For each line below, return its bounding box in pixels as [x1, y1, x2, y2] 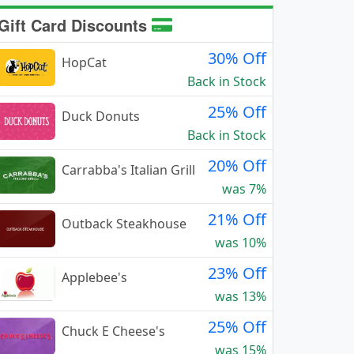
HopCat [62, 54, 107, 71]
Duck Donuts [62, 107, 140, 125]
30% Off [208, 47, 266, 69]
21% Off [208, 209, 266, 230]
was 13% [215, 288, 266, 305]
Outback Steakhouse [62, 215, 186, 232]
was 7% [222, 180, 266, 198]
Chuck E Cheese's [62, 322, 165, 340]
